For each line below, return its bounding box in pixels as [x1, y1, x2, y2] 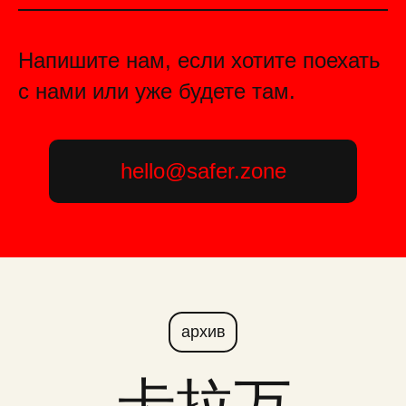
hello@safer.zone [120, 159, 286, 183]
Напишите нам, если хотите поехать [18, 48, 381, 72]
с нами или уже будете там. [18, 79, 295, 103]
